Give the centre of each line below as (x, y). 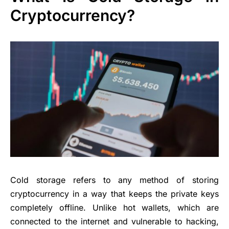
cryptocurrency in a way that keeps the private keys (114, 193)
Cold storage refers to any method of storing (114, 180)
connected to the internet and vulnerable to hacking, (114, 221)
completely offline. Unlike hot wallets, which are (114, 207)
